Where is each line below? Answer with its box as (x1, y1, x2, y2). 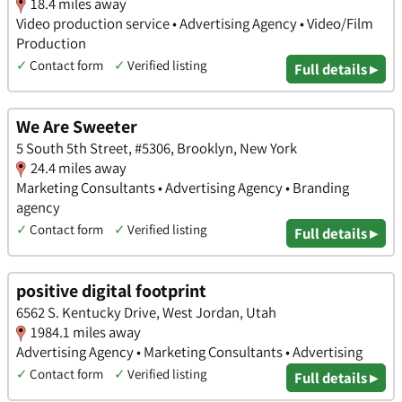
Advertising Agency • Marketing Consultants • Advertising (16, 341, 363, 362)
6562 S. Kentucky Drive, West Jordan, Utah (16, 301, 276, 322)
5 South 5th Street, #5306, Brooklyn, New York (16, 137, 297, 158)
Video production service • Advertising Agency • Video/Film (16, 13, 373, 34)
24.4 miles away (31, 157, 127, 178)
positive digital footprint (16, 278, 206, 302)
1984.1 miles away (31, 321, 141, 342)
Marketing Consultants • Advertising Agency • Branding (16, 177, 349, 197)
